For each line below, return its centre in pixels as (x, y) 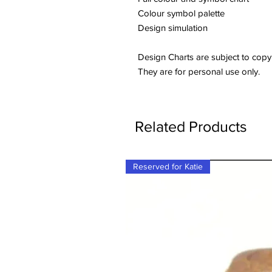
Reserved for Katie (168, 167)
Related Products (191, 127)
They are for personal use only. (199, 72)
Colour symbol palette (181, 13)
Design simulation (173, 28)
